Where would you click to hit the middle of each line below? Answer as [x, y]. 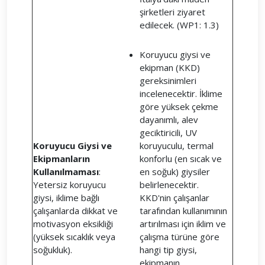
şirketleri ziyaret [172, 12]
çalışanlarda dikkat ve [75, 211]
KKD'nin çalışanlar [174, 198]
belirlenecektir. [169, 185]
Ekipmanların [62, 159]
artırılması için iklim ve [183, 224]
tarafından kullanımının [183, 211]
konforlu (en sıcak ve [181, 159]
